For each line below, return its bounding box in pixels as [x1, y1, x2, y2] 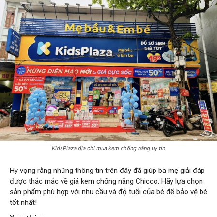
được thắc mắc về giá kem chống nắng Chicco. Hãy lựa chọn [10, 177, 203, 186]
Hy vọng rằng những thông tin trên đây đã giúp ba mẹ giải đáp [10, 166, 205, 175]
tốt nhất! [10, 198, 37, 207]
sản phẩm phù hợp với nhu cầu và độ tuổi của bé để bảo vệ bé [10, 187, 207, 197]
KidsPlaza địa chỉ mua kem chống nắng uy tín [52, 145, 165, 152]
